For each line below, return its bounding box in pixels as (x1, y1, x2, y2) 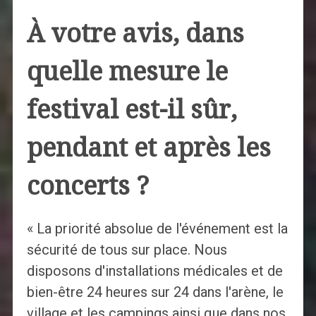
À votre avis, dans (26, 18, 244, 49)
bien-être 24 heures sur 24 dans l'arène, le (26, 284, 284, 301)
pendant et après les (26, 133, 271, 164)
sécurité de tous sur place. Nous (26, 241, 227, 259)
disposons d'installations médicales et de (26, 262, 283, 280)
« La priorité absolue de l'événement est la (26, 220, 288, 238)
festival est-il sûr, (26, 95, 237, 126)
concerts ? (26, 171, 149, 202)
